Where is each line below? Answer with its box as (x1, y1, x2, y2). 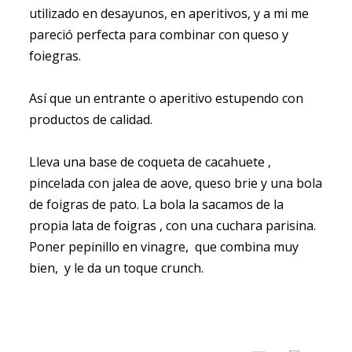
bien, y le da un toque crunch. (28, 258, 203, 277)
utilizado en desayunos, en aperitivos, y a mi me (28, 4, 309, 22)
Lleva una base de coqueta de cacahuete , (28, 152, 271, 170)
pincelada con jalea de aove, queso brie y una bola (28, 174, 322, 192)
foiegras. (28, 46, 81, 64)
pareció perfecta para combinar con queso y (28, 25, 288, 43)
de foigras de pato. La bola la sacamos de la (28, 195, 284, 213)
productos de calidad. (28, 110, 152, 128)
